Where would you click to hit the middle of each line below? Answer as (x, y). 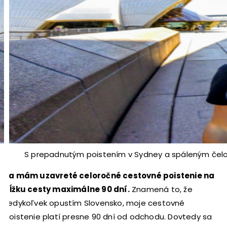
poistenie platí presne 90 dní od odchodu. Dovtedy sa (108, 216)
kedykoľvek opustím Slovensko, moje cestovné (94, 203)
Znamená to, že (161, 189)
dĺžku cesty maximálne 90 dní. (67, 189)
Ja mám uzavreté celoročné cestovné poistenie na (109, 175)
